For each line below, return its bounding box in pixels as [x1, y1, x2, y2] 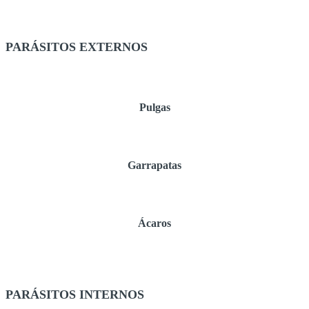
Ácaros [138, 217, 171, 229]
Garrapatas [128, 159, 181, 171]
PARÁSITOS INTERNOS [6, 287, 144, 301]
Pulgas [139, 101, 170, 113]
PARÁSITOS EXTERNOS [6, 39, 148, 54]
